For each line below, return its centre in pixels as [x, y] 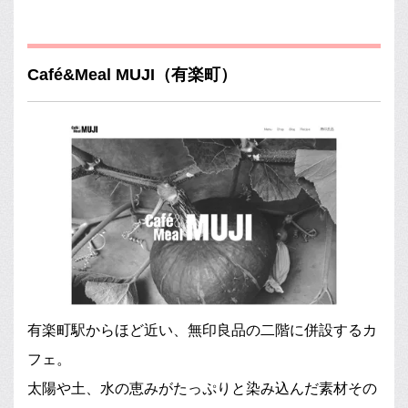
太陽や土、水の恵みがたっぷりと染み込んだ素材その [202, 388]
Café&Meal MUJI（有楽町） [132, 75]
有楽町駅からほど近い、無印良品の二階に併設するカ [202, 330]
